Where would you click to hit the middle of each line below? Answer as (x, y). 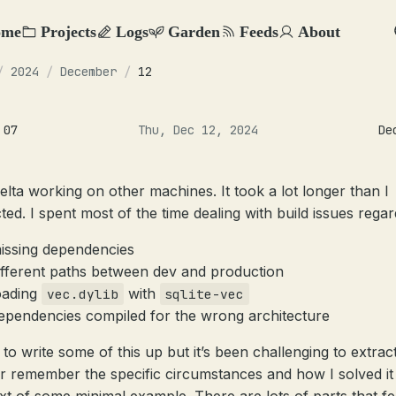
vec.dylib (82, 294)
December (88, 72)
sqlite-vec (205, 294)
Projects (69, 31)
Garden (194, 31)
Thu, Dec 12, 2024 (198, 130)
